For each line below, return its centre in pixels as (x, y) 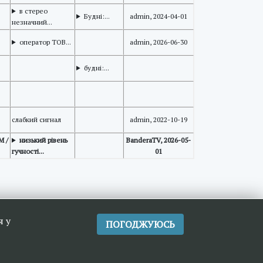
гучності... (28, 151)
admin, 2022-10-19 (159, 119)
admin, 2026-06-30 (159, 42)
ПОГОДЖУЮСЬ (140, 224)
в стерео (33, 11)
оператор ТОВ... (45, 42)
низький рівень (43, 140)
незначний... (32, 22)
